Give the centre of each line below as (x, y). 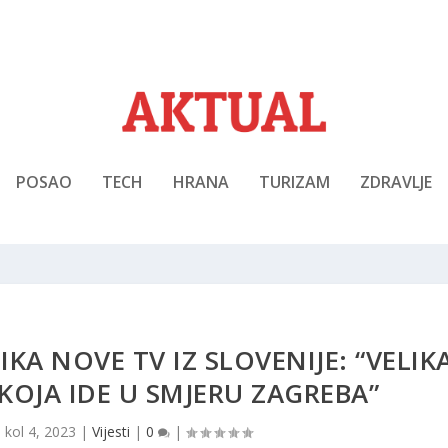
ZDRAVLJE (396, 181)
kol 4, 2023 (41, 431)
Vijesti (111, 431)
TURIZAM (294, 181)
